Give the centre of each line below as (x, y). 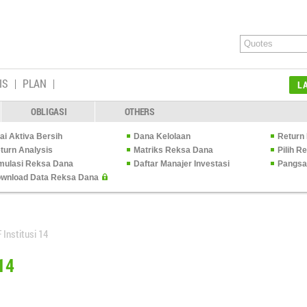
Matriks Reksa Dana (173, 150)
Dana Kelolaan (162, 136)
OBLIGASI (49, 111)
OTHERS (139, 111)
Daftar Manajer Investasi (182, 164)
